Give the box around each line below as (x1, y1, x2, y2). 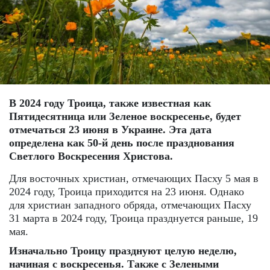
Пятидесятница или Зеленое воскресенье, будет (9, 110, 241, 122)
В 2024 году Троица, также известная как (9, 96, 211, 109)
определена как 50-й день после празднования (9, 136, 234, 149)
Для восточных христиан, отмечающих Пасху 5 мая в (9, 172, 259, 184)
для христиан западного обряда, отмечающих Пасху (9, 198, 251, 211)
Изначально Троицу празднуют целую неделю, (9, 244, 237, 257)
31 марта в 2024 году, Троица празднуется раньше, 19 (9, 212, 258, 224)
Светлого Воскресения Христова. (9, 149, 173, 162)
